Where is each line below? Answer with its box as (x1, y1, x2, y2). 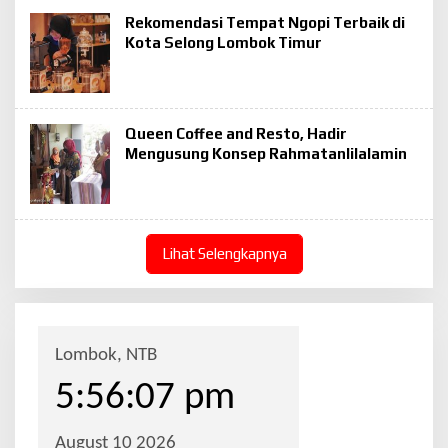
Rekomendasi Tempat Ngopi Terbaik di (125, 14, 405, 31)
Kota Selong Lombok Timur (125, 34, 322, 51)
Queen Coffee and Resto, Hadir (125, 125, 347, 142)
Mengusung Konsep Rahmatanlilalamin (125, 145, 407, 162)
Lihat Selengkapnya (161, 245, 287, 262)
